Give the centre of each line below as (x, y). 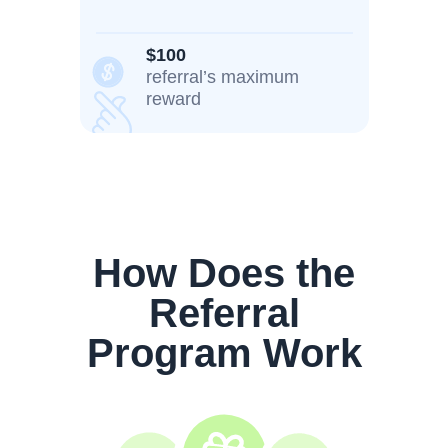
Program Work (224, 353)
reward (173, 99)
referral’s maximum (222, 77)
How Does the (224, 273)
